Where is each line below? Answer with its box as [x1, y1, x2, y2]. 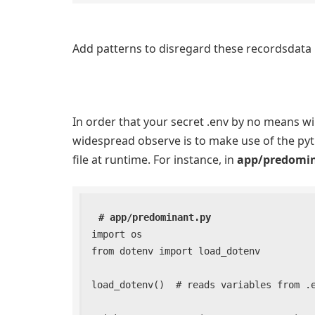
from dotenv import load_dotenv [91, 245, 261, 257]
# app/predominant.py [98, 211, 212, 223]
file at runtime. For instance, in [72, 151, 237, 167]
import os [91, 228, 143, 240]
